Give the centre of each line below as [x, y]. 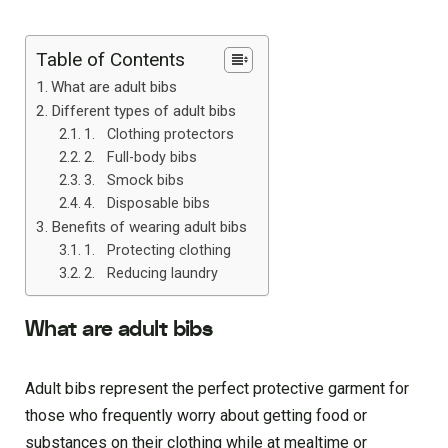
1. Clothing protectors [158, 134]
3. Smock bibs [133, 180]
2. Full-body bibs [140, 157]
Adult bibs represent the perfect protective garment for [217, 389]
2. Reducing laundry [150, 273]
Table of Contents [110, 59]
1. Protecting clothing [157, 250]
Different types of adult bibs [144, 110]
